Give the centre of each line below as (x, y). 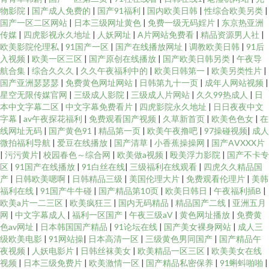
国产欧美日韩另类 (197, 59)
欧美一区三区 (58, 59)
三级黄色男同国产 (180, 239)
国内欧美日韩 (173, 11)
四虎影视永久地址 (58, 35)
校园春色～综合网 (78, 155)
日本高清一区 (114, 239)
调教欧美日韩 (215, 47)
